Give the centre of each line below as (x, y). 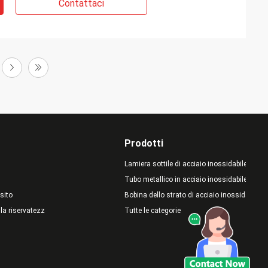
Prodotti (144, 143)
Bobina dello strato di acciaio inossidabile (192, 195)
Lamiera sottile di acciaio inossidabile (185, 164)
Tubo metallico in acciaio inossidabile (185, 179)
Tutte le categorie (152, 211)
